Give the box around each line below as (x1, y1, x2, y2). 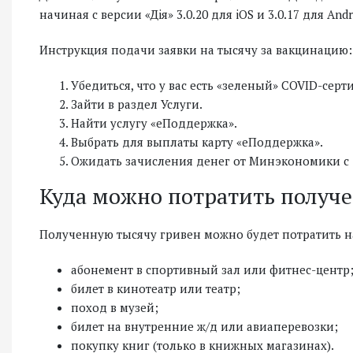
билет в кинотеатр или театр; (71, 281, 240, 296)
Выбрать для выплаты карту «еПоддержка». (71, 134, 323, 150)
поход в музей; (71, 299, 158, 315)
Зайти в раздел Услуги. (71, 96, 203, 112)
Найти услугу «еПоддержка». (71, 115, 237, 131)
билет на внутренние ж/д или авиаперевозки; (71, 318, 338, 334)
